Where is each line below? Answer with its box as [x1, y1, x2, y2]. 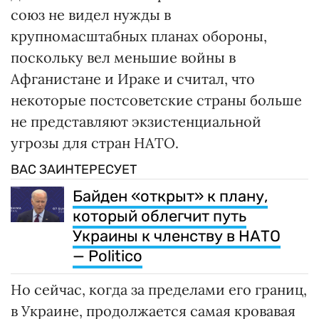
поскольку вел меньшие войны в [11, 48, 236, 67]
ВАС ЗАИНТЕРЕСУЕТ [11, 162, 137, 178]
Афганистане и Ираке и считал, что [11, 70, 255, 88]
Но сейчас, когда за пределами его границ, [11, 281, 307, 299]
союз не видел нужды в [11, 6, 171, 24]
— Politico [73, 246, 142, 266]
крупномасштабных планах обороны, [11, 27, 267, 46]
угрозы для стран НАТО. [11, 134, 179, 152]
